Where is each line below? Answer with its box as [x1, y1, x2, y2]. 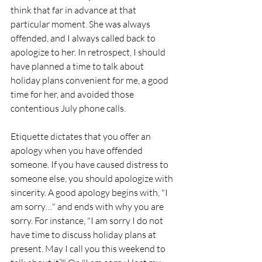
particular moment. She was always [11, 18, 152, 30]
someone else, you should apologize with [11, 173, 175, 185]
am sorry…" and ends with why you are [11, 201, 166, 213]
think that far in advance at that [11, 4, 138, 16]
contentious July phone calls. [11, 102, 126, 115]
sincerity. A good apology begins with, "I [11, 187, 170, 199]
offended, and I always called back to [11, 32, 157, 44]
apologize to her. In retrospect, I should [11, 46, 167, 58]
